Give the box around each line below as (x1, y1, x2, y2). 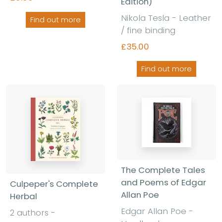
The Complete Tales (121, 164, 205, 176)
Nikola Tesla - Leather (121, 11, 211, 24)
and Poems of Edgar (121, 176, 206, 188)
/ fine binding (121, 24, 175, 36)
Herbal (10, 190, 37, 202)
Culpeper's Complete (10, 177, 98, 190)
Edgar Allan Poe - (121, 205, 193, 217)
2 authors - (10, 206, 55, 219)
